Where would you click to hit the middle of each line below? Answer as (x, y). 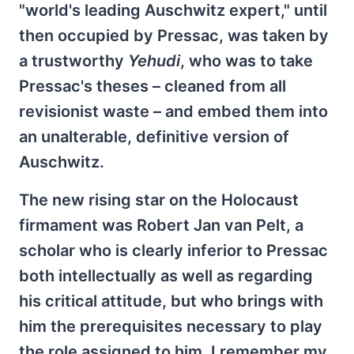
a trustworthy (73, 61)
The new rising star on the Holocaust (159, 200)
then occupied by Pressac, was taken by (174, 36)
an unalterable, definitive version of (154, 137)
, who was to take (247, 61)
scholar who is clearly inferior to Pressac (173, 250)
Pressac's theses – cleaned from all (153, 86)
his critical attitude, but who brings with (171, 301)
